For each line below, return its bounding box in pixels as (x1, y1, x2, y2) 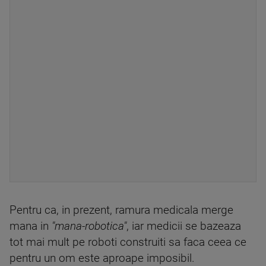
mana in (9, 220, 52, 233)
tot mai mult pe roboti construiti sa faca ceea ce (9, 236, 246, 249)
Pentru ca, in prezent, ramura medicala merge (9, 204, 233, 217)
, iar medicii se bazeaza (126, 220, 241, 233)
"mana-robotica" (52, 220, 126, 233)
